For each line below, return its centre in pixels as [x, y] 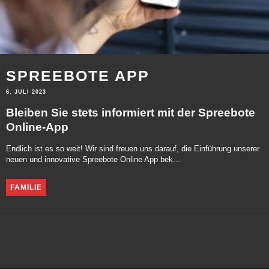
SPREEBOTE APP [78, 75]
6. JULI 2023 [26, 92]
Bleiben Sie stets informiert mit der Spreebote [131, 112]
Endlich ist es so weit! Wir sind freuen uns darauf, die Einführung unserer [133, 149]
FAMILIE [26, 187]
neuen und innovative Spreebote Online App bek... [93, 160]
